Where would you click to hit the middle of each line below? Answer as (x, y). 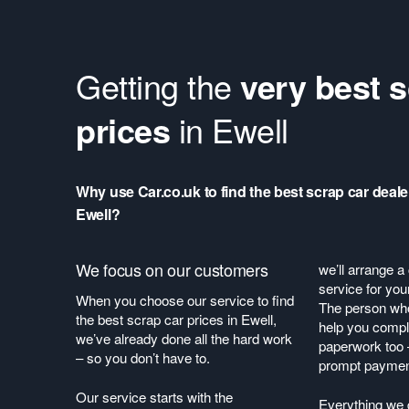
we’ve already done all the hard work (184, 338)
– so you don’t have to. (145, 357)
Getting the (158, 85)
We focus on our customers (172, 269)
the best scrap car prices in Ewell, (176, 319)
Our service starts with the (154, 397)
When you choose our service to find (185, 300)
